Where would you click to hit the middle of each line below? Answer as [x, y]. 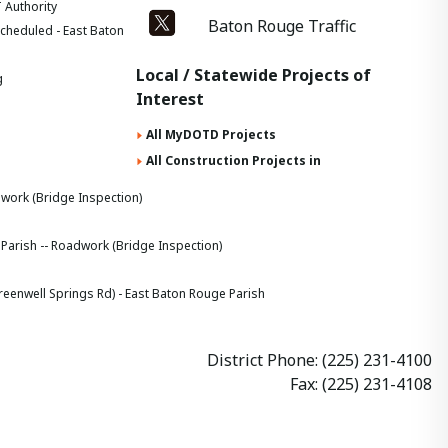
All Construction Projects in [233, 160]
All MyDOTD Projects [211, 134]
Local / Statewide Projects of [253, 74]
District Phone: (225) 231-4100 [319, 360]
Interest [170, 98]
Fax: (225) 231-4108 [361, 384]
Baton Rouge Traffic [282, 25]
